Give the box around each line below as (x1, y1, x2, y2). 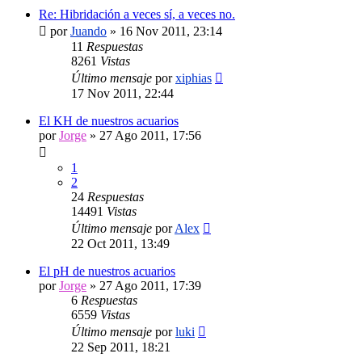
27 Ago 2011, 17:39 (99, 278, 201, 293)
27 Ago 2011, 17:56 (99, 128, 201, 142)
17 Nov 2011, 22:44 (71, 86, 174, 100)
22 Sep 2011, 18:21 (71, 339, 170, 354)
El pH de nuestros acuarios (39, 263, 175, 278)
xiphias (175, 70, 212, 85)
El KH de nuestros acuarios (39, 113, 179, 128)
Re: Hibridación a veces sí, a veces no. (39, 6, 235, 21)
